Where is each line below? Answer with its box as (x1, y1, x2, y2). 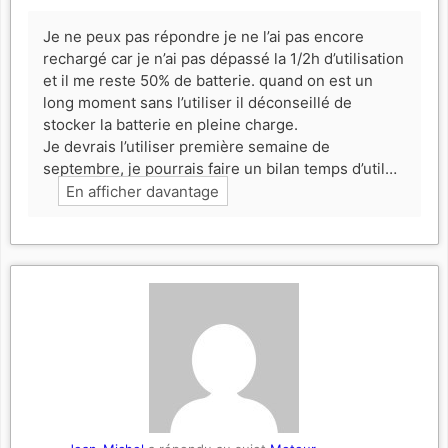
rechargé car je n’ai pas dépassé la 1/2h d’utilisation (42, 49, 404, 69)
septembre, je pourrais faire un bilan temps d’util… (42, 159, 397, 179)
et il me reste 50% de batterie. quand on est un (42, 71, 373, 91)
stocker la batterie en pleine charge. (42, 115, 298, 135)
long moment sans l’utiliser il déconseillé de (42, 93, 352, 113)
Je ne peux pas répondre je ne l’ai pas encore (42, 27, 364, 47)
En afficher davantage (66, 181, 219, 201)
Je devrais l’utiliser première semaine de (42, 137, 330, 157)
